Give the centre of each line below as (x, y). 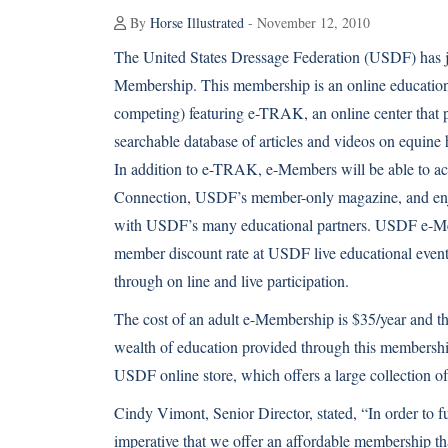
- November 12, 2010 (307, 22)
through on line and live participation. (231, 280)
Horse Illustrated (197, 22)
